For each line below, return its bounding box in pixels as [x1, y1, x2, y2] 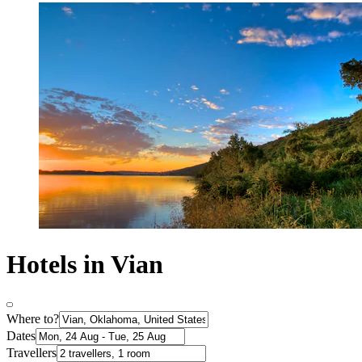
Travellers [6, 346, 57, 360]
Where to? [6, 312, 59, 326]
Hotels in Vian [6, 249, 163, 279]
